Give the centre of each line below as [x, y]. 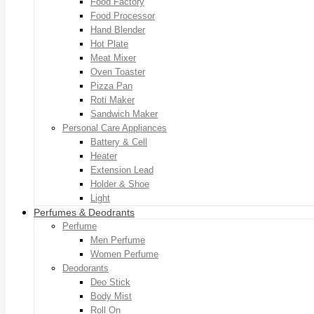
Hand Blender [118, 29]
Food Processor [123, 15]
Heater [104, 156]
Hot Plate [109, 43]
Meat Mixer [113, 57]
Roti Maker [112, 100]
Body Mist [111, 296]
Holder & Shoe [120, 184]
